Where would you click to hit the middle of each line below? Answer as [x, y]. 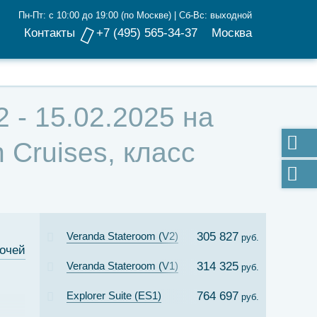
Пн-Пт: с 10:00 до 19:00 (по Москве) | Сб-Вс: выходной [135, 15]
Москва [232, 33]
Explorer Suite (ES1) [114, 295]
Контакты [50, 33]
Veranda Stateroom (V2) [122, 236]
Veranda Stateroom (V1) [122, 266]
